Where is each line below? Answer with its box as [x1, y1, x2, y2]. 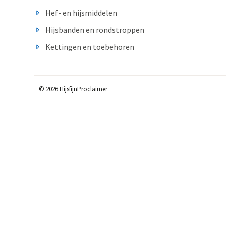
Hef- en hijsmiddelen [45, 8, 117, 18]
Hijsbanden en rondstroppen [45, 25, 144, 35]
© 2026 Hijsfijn [39, 85, 78, 94]
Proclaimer [77, 85, 108, 94]
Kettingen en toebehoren [45, 42, 134, 52]
